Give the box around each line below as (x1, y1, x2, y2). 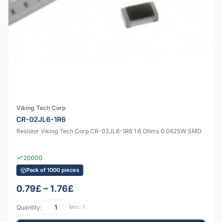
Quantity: (16, 203, 42, 211)
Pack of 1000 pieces (26, 166, 79, 174)
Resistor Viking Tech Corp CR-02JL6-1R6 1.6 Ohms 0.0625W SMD (16, 127, 202, 135)
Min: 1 (69, 203, 84, 211)
